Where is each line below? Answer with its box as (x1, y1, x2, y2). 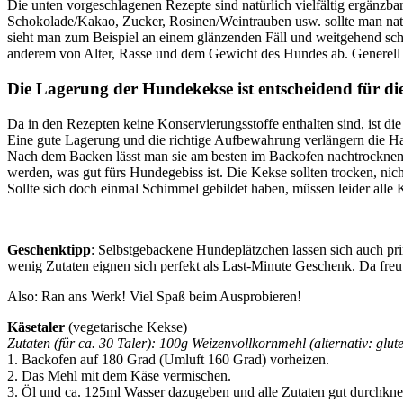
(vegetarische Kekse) (65, 318, 187, 335)
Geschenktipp (7, 241, 91, 257)
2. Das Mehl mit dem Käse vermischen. (7, 367, 231, 383)
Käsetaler (7, 318, 65, 335)
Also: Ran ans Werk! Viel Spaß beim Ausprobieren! (7, 288, 301, 304)
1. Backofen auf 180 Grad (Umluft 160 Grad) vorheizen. (7, 351, 329, 367)
